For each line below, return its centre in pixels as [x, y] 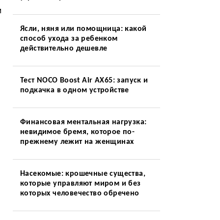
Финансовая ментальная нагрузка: [83, 122]
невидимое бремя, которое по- [77, 132]
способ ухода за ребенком [69, 39]
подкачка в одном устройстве [74, 90]
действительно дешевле [64, 49]
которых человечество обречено [80, 193]
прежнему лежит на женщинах [77, 142]
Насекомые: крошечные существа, [82, 174]
